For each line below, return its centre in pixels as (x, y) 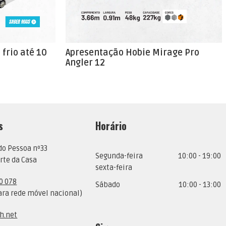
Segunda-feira (119, 156)
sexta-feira (114, 168)
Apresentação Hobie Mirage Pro (132, 52)
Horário (111, 126)
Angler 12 (85, 63)
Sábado (108, 185)
